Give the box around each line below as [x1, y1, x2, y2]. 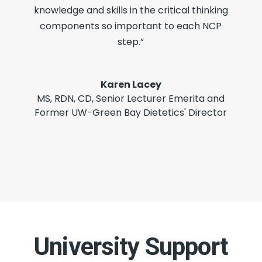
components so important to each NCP [40, 19, 222, 33]
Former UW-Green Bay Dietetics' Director [35, 105, 227, 119]
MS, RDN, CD [37, 91, 92, 105]
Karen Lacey [100, 77, 161, 91]
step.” [118, 35, 144, 49]
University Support [34, 232, 228, 261]
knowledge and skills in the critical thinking [33, 3, 228, 17]
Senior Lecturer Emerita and [96, 91, 225, 105]
